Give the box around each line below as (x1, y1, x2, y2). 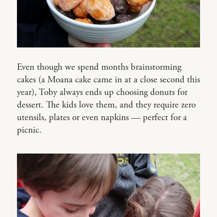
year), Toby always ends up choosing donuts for (17, 86, 187, 98)
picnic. (17, 124, 42, 136)
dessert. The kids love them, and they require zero (17, 99, 196, 111)
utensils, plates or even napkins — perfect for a (17, 111, 187, 124)
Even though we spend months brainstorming (17, 61, 181, 73)
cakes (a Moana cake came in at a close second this (17, 74, 200, 86)
